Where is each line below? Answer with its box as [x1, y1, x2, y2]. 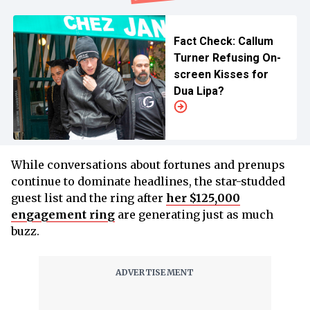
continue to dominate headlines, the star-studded [11, 174, 285, 188]
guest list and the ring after [11, 190, 166, 205]
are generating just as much [115, 207, 273, 221]
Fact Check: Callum [173, 34, 273, 48]
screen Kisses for [173, 67, 268, 81]
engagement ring [11, 207, 115, 221]
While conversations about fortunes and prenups [11, 157, 285, 172]
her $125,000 [166, 190, 240, 205]
